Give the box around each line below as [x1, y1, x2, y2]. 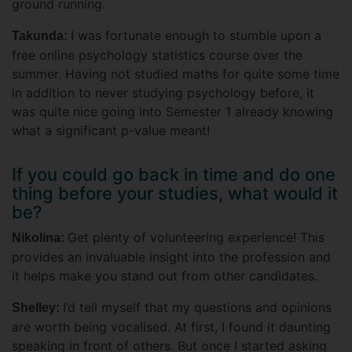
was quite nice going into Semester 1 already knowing [12, 104, 333, 120]
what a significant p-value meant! [12, 123, 210, 139]
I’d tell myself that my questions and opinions [63, 299, 332, 316]
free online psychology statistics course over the [12, 47, 302, 64]
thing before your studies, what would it [12, 183, 338, 204]
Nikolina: [12, 231, 68, 245]
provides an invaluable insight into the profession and [12, 249, 331, 266]
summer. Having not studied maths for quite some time [12, 66, 339, 82]
